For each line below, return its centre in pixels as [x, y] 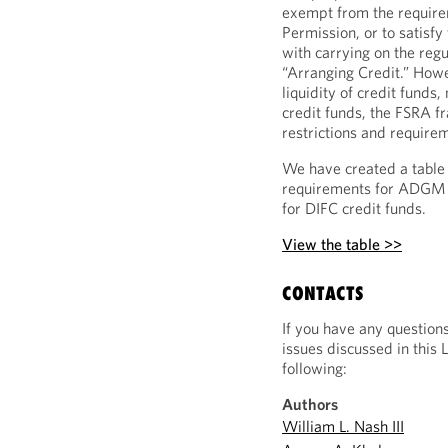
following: [315, 368]
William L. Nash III [343, 426]
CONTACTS [323, 293]
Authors [310, 404]
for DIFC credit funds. [354, 208]
